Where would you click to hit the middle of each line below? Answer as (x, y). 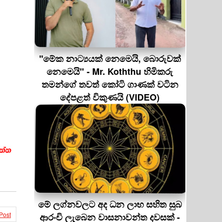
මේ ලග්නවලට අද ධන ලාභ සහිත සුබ (110, 204)
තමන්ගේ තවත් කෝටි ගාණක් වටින (110, 84)
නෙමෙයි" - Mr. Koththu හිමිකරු (110, 71)
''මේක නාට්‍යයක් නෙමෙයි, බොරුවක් (110, 58)
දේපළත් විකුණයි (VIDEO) (110, 97)
